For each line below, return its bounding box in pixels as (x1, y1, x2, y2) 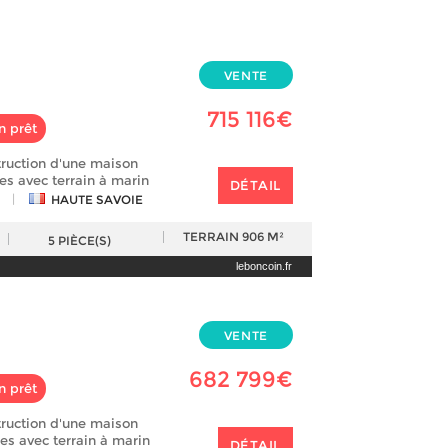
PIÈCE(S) (57, 233, 111, 248)
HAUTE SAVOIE (51, 192, 143, 207)
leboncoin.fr (236, 260, 292, 272)
